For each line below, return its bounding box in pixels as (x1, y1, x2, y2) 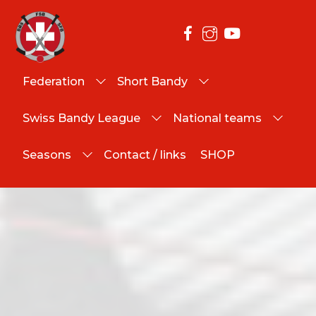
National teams (172, 111, 262, 125)
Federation (23, 74, 85, 88)
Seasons (23, 147, 72, 162)
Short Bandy (116, 74, 188, 88)
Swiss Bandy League (23, 111, 141, 125)
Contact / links (103, 147, 186, 162)
